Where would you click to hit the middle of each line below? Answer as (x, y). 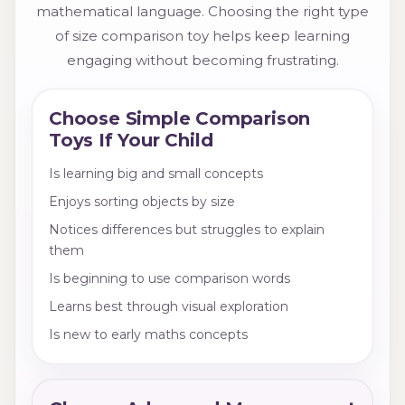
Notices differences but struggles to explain (187, 230)
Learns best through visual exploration (169, 307)
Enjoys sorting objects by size (142, 202)
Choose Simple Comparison (180, 119)
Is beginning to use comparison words (170, 279)
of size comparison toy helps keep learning (202, 36)
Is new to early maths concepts (148, 335)
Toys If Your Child (131, 141)
